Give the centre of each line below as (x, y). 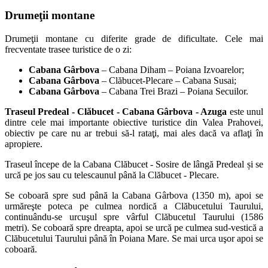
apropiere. (24, 144)
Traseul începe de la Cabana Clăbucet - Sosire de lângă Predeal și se (134, 164)
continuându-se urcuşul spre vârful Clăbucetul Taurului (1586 (134, 217)
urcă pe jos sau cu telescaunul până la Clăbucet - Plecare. (112, 175)
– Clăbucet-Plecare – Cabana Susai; (168, 80)
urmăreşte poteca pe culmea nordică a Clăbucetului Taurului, (134, 206)
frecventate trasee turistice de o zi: (68, 49)
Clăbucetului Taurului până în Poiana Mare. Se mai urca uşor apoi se (134, 238)
